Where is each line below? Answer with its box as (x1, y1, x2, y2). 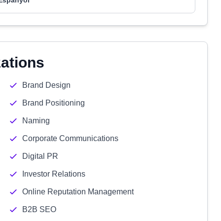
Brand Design (22, 81, 71, 89)
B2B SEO (22, 205, 56, 214)
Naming (22, 116, 50, 125)
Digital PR (22, 152, 58, 160)
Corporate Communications (22, 134, 118, 143)
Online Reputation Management (22, 187, 134, 196)
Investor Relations (22, 170, 85, 178)
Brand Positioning (22, 99, 85, 107)
